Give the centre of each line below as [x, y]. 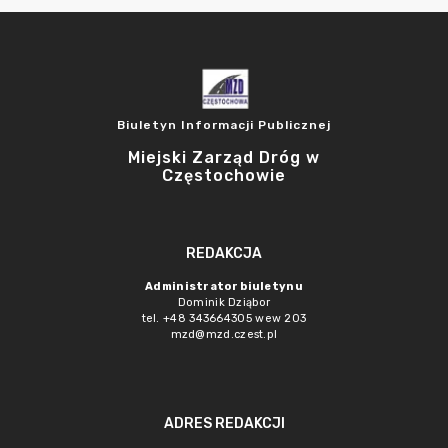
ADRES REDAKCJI [224, 423]
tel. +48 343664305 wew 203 [224, 318]
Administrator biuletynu [224, 286]
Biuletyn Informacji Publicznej [224, 125]
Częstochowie [224, 175]
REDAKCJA [224, 253]
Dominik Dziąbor [224, 302]
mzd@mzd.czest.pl [224, 334]
